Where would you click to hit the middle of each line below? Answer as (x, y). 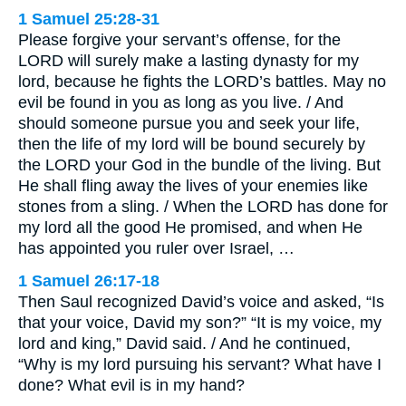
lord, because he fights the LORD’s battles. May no (202, 82)
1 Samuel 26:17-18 (89, 281)
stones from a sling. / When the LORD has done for (203, 207)
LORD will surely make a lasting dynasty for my (188, 61)
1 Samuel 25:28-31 (89, 19)
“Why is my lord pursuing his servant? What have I (200, 365)
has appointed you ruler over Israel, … (156, 249)
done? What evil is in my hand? (131, 386)
